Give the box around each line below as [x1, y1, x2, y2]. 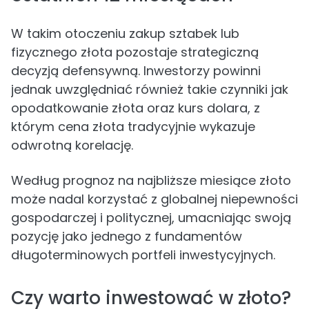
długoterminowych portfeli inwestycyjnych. [11, 246, 275, 263]
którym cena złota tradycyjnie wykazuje [11, 118, 255, 135]
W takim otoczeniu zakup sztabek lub [11, 25, 239, 42]
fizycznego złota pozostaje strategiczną [11, 43, 259, 61]
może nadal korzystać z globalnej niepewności [11, 190, 298, 208]
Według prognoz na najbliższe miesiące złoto [11, 172, 291, 189]
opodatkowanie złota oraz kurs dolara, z [11, 99, 260, 117]
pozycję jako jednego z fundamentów [11, 228, 242, 245]
